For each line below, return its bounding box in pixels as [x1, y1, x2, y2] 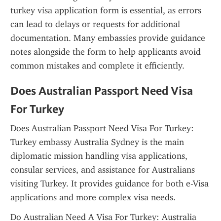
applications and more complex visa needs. [10, 192, 176, 203]
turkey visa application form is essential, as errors [10, 5, 201, 16]
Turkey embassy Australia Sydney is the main [10, 137, 184, 147]
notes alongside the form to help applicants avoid [10, 46, 201, 57]
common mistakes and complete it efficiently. [10, 60, 184, 71]
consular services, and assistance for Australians [10, 164, 195, 175]
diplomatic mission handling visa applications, [10, 150, 187, 161]
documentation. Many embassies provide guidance [10, 33, 205, 43]
